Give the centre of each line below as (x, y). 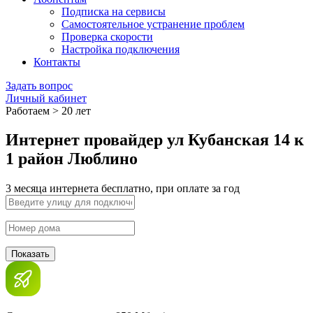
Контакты (57, 61)
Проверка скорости (107, 36)
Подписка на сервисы (114, 11)
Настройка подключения (121, 49)
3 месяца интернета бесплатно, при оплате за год (123, 189)
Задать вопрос (39, 85)
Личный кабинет (46, 98)
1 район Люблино (72, 159)
